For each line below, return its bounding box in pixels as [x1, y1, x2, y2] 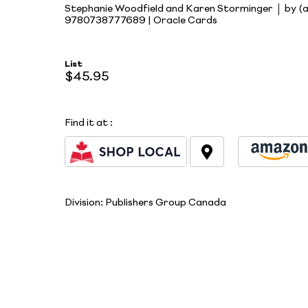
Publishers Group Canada [105, 197, 226, 208]
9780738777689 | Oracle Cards [65, 15, 217, 25]
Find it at [65, 118, 108, 129]
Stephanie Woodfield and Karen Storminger [65, 3, 273, 14]
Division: [65, 197, 105, 208]
